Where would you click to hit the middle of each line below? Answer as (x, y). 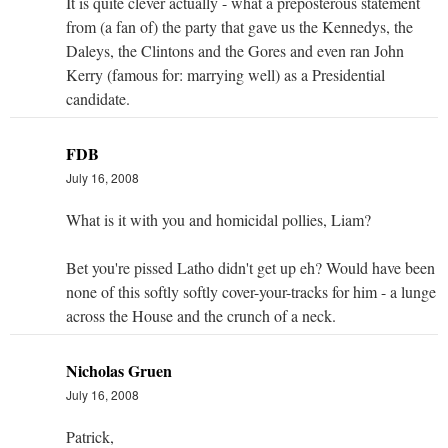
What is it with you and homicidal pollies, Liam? (218, 219)
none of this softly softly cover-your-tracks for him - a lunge (251, 291)
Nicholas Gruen (119, 370)
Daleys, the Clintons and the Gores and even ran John (235, 50)
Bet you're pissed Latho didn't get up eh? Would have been (250, 267)
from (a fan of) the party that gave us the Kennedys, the (239, 26)
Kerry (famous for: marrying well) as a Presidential (225, 74)
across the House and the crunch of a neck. (201, 315)
